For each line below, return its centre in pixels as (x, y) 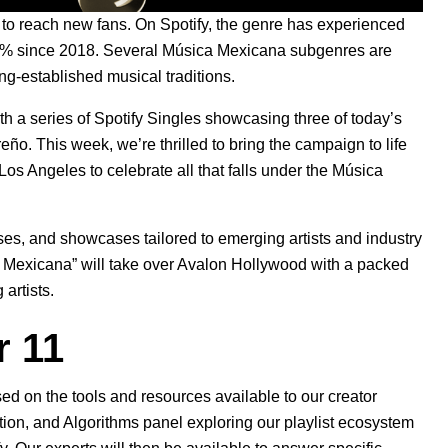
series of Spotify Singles (115, 119)
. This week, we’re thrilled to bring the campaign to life (217, 145)
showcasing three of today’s (301, 119)
